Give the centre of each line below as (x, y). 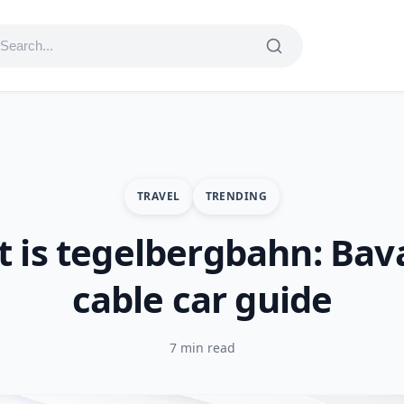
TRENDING (236, 196)
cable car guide (202, 299)
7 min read (202, 348)
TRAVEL (158, 196)
